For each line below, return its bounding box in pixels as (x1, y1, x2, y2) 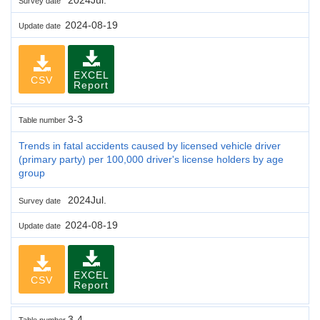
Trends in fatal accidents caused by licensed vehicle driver (19, 139, 281, 151)
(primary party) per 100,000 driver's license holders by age (19, 153, 284, 165)
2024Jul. (65, 194, 106, 206)
